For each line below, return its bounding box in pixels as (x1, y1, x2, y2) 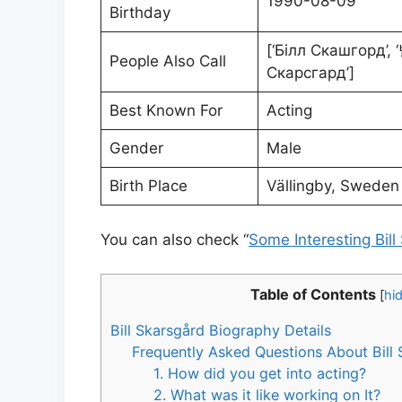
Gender (109, 139, 163, 157)
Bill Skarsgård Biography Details (110, 321, 331, 340)
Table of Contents (250, 285, 376, 303)
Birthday (109, 4, 170, 22)
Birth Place (109, 177, 188, 195)
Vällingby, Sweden (266, 177, 399, 195)
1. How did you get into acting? (153, 364, 367, 383)
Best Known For (109, 101, 223, 119)
